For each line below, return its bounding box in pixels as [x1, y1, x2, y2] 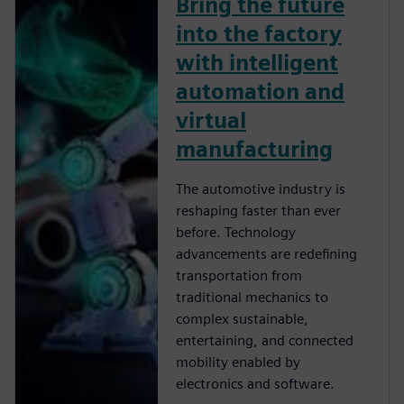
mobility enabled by [176, 353, 300, 371]
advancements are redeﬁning [176, 244, 357, 262]
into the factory [176, 20, 342, 47]
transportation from [176, 266, 302, 284]
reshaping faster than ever [176, 201, 341, 219]
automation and [176, 78, 344, 105]
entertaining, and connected [176, 331, 353, 349]
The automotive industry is [176, 179, 345, 197]
